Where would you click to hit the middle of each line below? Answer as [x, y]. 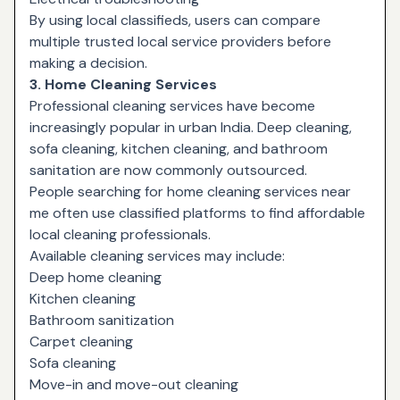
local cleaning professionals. [120, 234]
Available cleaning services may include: [157, 255]
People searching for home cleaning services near [190, 191]
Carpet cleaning [81, 341]
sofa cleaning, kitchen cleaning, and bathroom [179, 148]
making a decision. [88, 62]
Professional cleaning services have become [172, 105]
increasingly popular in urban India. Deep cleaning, [191, 127]
